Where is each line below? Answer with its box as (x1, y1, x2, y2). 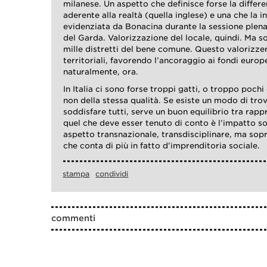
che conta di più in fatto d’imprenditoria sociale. (63, 141, 260, 151)
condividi (95, 169, 129, 179)
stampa (63, 169, 90, 179)
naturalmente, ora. (63, 67, 139, 77)
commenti (51, 213, 96, 223)
